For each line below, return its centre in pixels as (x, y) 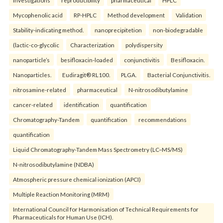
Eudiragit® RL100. (86, 74)
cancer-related (33, 104)
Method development (136, 15)
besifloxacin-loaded (87, 59)
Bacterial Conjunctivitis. (179, 74)
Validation (189, 15)
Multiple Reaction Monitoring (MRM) (61, 194)
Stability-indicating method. (48, 30)
